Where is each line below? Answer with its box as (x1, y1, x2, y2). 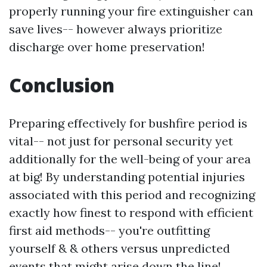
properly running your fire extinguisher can (9, 4, 253, 19)
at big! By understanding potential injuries (9, 169, 245, 185)
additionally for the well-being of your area (9, 151, 251, 167)
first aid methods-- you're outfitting (9, 223, 210, 238)
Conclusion (9, 72, 114, 98)
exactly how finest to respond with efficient (9, 205, 253, 221)
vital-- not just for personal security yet (9, 133, 233, 149)
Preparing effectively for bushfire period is (9, 116, 247, 131)
